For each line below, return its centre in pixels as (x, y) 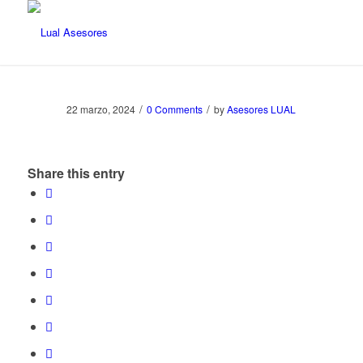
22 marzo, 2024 (101, 109)
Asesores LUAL (262, 109)
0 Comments (175, 109)
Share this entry (76, 173)
